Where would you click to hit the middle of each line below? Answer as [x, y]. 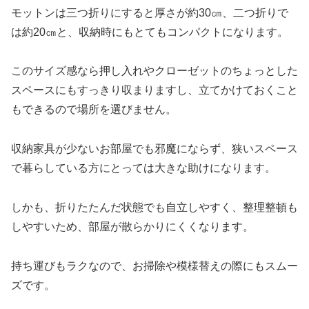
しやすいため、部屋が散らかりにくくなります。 [132, 227]
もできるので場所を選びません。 [94, 110]
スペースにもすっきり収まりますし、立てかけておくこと [154, 90]
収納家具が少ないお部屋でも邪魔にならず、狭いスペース [154, 149]
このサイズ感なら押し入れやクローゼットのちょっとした [154, 71]
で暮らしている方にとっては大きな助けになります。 [143, 168]
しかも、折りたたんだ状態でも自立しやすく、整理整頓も [154, 208]
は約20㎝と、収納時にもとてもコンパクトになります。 [150, 32]
